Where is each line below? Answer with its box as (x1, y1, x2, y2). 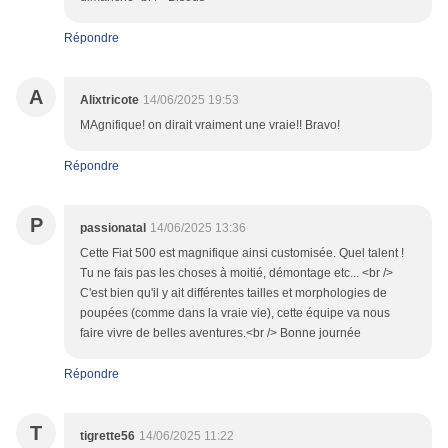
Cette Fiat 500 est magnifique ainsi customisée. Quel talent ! (80, 246, 404, 261)
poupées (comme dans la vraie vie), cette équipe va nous (80, 306, 390, 321)
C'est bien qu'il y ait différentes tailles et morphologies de (80, 286, 387, 301)
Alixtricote (80, 93, 139, 108)
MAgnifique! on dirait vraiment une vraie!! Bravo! (80, 118, 340, 133)
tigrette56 (80, 429, 135, 444)
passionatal (80, 221, 146, 236)
